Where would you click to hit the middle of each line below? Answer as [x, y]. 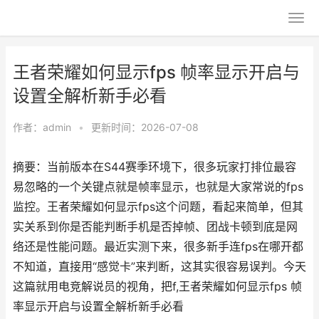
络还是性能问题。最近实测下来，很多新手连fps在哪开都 [158, 247]
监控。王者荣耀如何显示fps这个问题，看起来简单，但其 [158, 207]
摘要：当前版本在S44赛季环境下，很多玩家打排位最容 [155, 167]
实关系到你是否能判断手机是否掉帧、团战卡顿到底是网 [155, 227]
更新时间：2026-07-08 [145, 127]
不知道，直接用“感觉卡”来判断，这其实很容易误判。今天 [159, 267]
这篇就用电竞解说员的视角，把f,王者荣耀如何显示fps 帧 [157, 287]
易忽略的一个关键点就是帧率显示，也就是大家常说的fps [158, 187]
